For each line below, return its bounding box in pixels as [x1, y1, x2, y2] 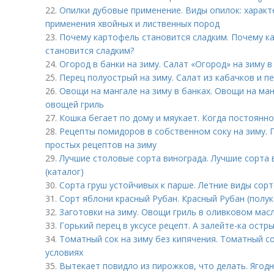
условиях [45, 246, 83, 258]
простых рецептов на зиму [45, 139, 157, 150]
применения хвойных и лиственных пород [45, 18, 220, 29]
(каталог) [45, 166, 84, 177]
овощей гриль [45, 98, 104, 110]
